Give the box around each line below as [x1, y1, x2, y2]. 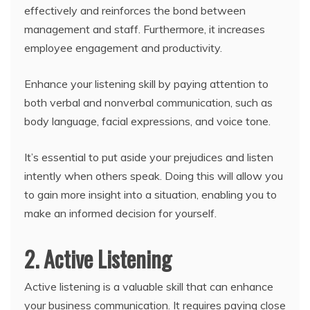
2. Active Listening [24, 242, 172, 275]
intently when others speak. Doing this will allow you [24, 169, 283, 183]
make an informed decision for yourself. [24, 206, 217, 220]
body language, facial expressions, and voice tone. [24, 114, 271, 128]
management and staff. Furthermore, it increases [24, 22, 265, 36]
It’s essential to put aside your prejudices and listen [24, 150, 273, 164]
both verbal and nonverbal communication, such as [24, 95, 273, 109]
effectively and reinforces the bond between [24, 3, 246, 17]
